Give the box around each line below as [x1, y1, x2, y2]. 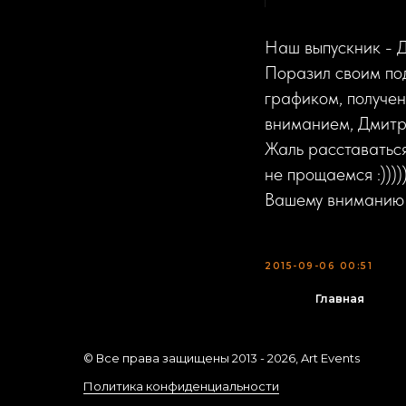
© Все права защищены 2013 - [83, 351, 267, 365]
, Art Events [295, 351, 360, 365]
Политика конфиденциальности [83, 379, 279, 393]
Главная [314, 292, 364, 305]
